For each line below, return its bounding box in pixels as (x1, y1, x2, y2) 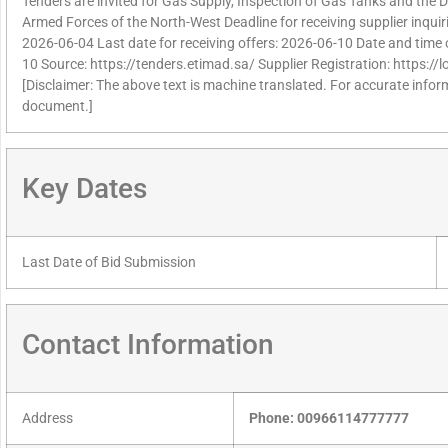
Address (22, 410, 73, 428)
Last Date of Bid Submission (22, 254, 196, 272)
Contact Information (22, 328, 274, 362)
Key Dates (22, 172, 147, 206)
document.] (22, 98, 93, 116)
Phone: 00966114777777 (249, 410, 409, 428)
